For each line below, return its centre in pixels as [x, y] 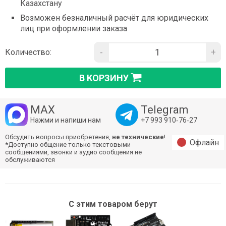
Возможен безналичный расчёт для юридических [114, 18]
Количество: [28, 52]
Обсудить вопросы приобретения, [59, 137]
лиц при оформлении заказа [74, 29]
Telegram [165, 110]
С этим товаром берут [113, 204]
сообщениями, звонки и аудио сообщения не [73, 152]
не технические [138, 137]
